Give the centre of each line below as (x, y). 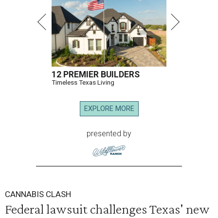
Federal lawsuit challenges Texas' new (107, 209)
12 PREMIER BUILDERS (96, 74)
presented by (109, 134)
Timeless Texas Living (83, 82)
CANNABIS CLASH (38, 194)
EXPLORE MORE (109, 109)
